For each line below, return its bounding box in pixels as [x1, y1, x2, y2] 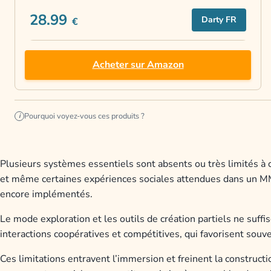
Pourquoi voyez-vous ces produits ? [24, 111, 145, 122]
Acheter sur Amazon [92, 58, 184, 72]
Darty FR [201, 14, 237, 26]
